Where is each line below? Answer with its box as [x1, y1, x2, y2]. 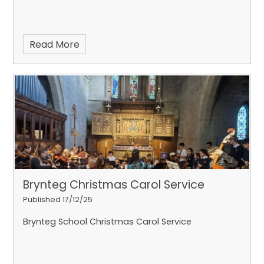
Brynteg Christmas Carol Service [23, 177, 205, 193]
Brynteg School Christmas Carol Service [23, 216, 192, 228]
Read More [29, 38, 80, 52]
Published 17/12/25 [23, 194, 93, 205]
